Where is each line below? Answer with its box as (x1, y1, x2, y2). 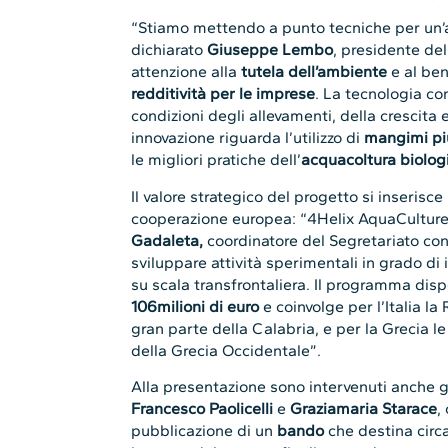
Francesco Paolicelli (131, 399, 278, 419)
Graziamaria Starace (290, 399, 438, 419)
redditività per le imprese (131, 84, 316, 104)
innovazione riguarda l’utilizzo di (131, 128, 365, 148)
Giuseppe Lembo (207, 40, 334, 60)
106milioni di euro (131, 296, 260, 316)
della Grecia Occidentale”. (131, 340, 322, 360)
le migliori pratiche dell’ (131, 150, 302, 170)
